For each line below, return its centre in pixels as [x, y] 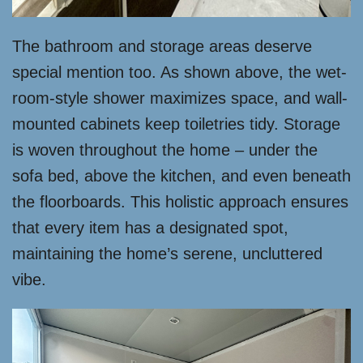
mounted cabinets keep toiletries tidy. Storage [176, 124]
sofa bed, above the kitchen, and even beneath [181, 176]
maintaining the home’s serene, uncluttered [167, 254]
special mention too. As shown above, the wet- [179, 73]
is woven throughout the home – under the [165, 150]
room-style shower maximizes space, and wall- [180, 98]
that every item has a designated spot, [150, 228]
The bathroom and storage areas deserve [162, 47]
